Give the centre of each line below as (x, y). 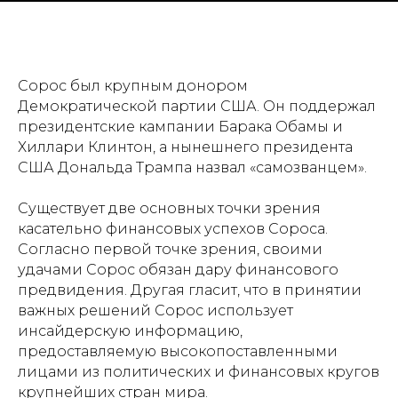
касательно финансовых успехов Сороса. (173, 229)
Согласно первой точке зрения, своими (170, 250)
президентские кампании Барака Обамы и (180, 127)
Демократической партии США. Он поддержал (197, 107)
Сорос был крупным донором (133, 86)
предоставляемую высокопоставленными (178, 352)
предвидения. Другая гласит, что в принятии (190, 291)
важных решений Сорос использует (155, 311)
